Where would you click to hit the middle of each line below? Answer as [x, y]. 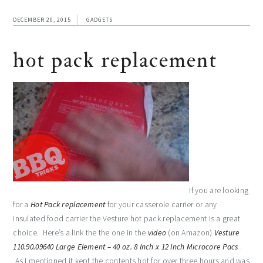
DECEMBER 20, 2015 [42, 19]
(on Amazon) [190, 232]
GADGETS [100, 19]
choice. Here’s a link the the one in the [80, 232]
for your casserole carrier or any [161, 204]
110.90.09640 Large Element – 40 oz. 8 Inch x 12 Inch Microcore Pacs [126, 247]
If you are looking [219, 190]
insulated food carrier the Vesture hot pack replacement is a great [127, 218]
